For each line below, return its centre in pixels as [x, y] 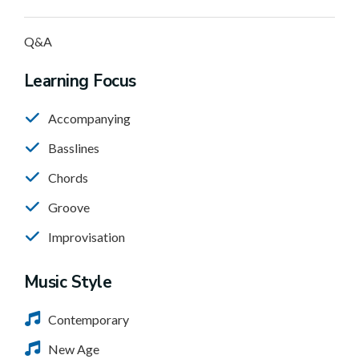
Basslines [74, 148]
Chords [68, 177]
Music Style [68, 282]
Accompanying [89, 118]
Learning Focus [80, 81]
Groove [69, 207]
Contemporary [89, 319]
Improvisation [87, 237]
